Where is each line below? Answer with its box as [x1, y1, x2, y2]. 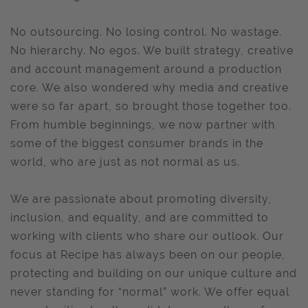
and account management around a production [10, 63, 282, 76]
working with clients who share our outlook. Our [10, 230, 284, 243]
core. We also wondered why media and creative [10, 81, 289, 94]
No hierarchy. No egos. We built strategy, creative [10, 44, 294, 57]
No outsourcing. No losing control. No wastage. [10, 25, 282, 38]
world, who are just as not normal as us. [10, 155, 240, 168]
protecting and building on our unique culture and [10, 267, 297, 280]
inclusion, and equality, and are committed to [10, 211, 269, 224]
